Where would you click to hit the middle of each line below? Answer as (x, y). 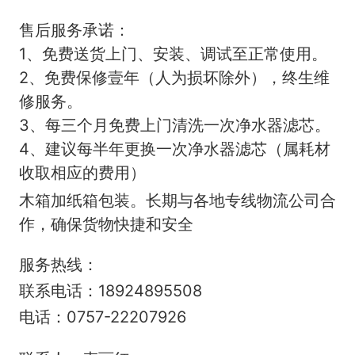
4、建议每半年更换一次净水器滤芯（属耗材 (175, 149)
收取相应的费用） (82, 173)
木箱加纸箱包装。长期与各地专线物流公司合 (177, 200)
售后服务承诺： (74, 30)
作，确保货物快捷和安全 (106, 224)
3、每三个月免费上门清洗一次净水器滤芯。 (175, 125)
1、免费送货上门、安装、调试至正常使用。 (173, 54)
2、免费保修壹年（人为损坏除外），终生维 (174, 78)
